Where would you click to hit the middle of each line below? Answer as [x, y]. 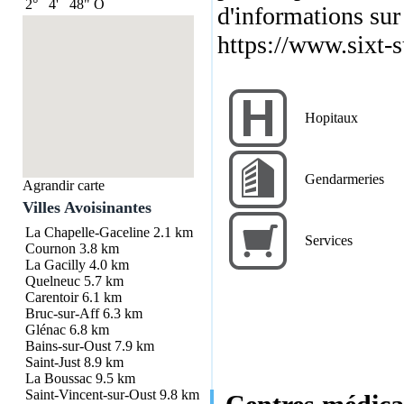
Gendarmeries [344, 179]
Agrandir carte [63, 185]
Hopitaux [331, 117]
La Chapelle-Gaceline [87, 232]
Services [328, 240]
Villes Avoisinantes [87, 207]
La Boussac [58, 378]
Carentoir [51, 297]
